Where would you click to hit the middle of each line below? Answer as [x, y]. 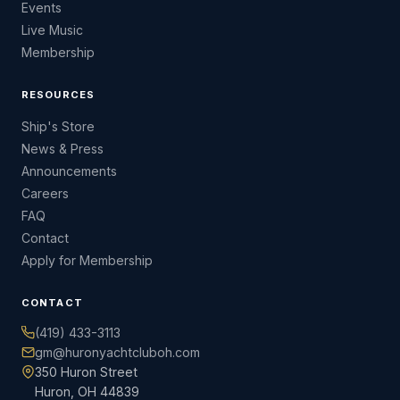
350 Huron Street [86, 372]
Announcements [69, 171]
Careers [45, 194]
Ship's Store [58, 127]
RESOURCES [58, 95]
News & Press [62, 149]
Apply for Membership [87, 261]
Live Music [52, 30]
